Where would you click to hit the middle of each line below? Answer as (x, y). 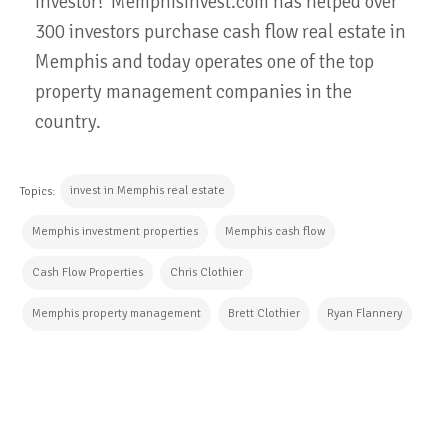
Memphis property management (116, 313)
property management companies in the (193, 91)
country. (70, 121)
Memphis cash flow (275, 231)
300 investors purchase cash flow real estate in (220, 31)
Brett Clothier (264, 313)
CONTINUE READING (120, 401)
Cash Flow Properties (87, 272)
